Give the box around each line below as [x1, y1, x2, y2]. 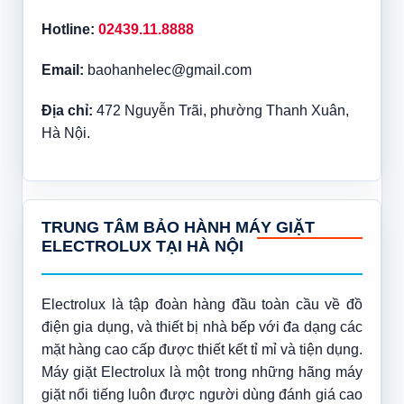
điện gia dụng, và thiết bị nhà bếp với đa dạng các [41, 318, 363, 335]
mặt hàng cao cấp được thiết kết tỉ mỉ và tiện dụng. [41, 341, 363, 357]
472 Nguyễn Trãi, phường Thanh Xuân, [92, 102, 349, 118]
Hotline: [41, 21, 95, 37]
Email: [41, 61, 84, 78]
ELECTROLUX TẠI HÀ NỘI [41, 236, 243, 255]
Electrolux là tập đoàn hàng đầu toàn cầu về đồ [41, 296, 363, 312]
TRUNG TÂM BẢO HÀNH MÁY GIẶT [41, 217, 315, 236]
